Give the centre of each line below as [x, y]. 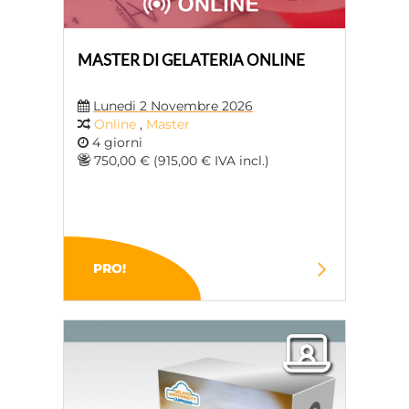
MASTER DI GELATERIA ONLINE [191, 60]
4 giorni [115, 142]
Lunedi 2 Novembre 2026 [173, 106]
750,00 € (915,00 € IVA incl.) [180, 161]
